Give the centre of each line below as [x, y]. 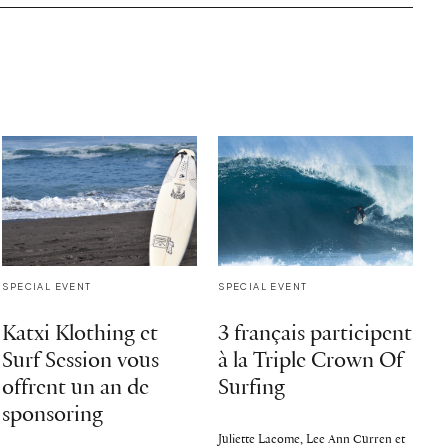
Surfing [252, 388]
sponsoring [53, 415]
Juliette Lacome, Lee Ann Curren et [312, 439]
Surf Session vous [81, 361]
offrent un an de [76, 388]
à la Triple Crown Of [311, 361]
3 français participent [315, 334]
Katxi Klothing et [80, 334]
